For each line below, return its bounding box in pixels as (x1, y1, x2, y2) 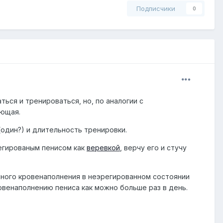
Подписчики (136, 4, 175, 13)
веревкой (87, 143, 120, 152)
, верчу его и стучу (120, 143, 187, 152)
